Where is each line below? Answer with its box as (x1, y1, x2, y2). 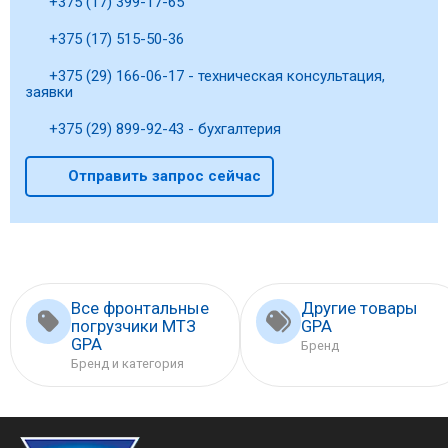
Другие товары (301, 297, 418, 318)
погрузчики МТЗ (71, 315, 196, 336)
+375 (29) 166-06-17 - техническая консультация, (44, 67, 385, 86)
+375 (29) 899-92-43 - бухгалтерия (44, 120, 281, 139)
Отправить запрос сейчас (67, 167, 261, 186)
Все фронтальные (71, 297, 209, 318)
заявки (25, 83, 73, 102)
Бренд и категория (71, 355, 184, 371)
